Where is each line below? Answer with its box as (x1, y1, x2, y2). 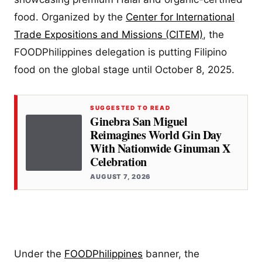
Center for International (126, 11, 235, 23)
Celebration (90, 153, 147, 171)
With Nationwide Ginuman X (90, 140, 230, 157)
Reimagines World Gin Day (90, 126, 221, 144)
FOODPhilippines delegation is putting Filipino (14, 46, 227, 58)
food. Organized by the (14, 11, 126, 23)
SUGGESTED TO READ (90, 104, 171, 112)
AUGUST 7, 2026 (90, 173, 151, 181)
